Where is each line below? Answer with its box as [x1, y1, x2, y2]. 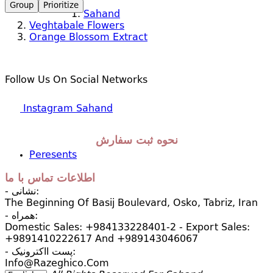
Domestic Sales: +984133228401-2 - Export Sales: [5, 223, 250, 233]
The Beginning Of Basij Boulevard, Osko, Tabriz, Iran [5, 199, 258, 208]
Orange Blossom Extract [29, 33, 147, 43]
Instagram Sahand [20, 104, 113, 114]
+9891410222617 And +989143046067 [5, 235, 198, 244]
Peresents [29, 151, 77, 160]
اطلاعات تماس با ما [5, 173, 95, 184]
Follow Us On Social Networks [5, 76, 147, 85]
